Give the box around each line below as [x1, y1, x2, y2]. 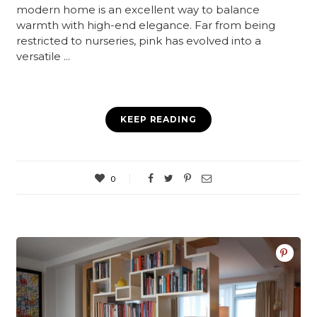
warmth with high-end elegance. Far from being [16, 18, 276, 33]
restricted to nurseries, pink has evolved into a [16, 34, 262, 48]
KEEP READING [120, 114, 197, 125]
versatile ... [16, 50, 71, 64]
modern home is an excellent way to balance [16, 3, 260, 17]
